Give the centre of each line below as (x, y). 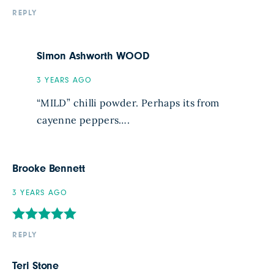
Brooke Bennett (49, 168)
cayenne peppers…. (83, 120)
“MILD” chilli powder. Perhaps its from (128, 102)
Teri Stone (36, 266)
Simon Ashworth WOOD (93, 56)
